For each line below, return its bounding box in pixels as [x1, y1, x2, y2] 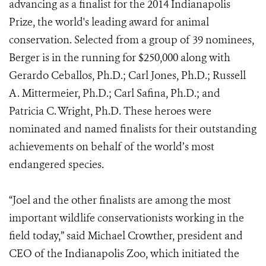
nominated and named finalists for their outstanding [9, 122, 256, 136]
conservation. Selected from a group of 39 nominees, [9, 33, 254, 47]
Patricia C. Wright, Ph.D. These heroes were [9, 104, 211, 118]
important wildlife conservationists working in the [9, 211, 244, 225]
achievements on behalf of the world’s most [9, 140, 214, 154]
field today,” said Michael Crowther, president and [9, 229, 243, 243]
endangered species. [9, 157, 104, 172]
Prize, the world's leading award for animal [9, 15, 209, 29]
